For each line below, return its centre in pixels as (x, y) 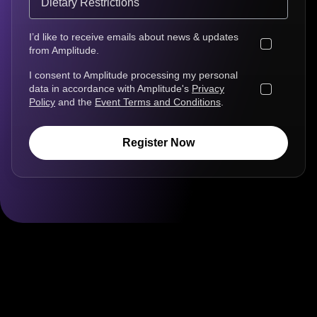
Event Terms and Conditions (158, 102)
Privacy (208, 89)
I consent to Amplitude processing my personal (133, 75)
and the (75, 102)
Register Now (158, 143)
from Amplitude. (64, 51)
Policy (42, 102)
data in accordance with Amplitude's (110, 89)
